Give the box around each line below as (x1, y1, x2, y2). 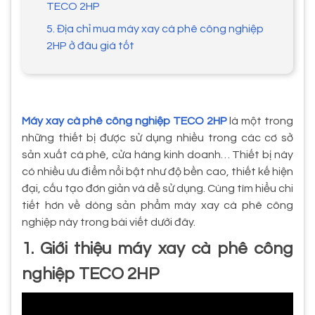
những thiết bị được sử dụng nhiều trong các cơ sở (22, 131, 293, 143)
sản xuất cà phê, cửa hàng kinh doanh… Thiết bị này (22, 148, 293, 160)
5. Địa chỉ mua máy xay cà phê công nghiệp (46, 22, 264, 34)
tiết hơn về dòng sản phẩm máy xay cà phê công (22, 199, 293, 211)
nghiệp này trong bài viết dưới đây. (22, 216, 195, 228)
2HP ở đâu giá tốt (46, 39, 134, 51)
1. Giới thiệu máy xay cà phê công (22, 239, 293, 257)
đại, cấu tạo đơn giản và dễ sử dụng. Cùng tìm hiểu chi (22, 182, 293, 194)
